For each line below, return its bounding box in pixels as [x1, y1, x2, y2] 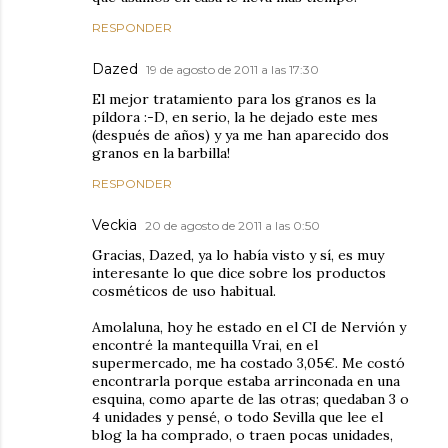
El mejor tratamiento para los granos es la [92, 89, 376, 108]
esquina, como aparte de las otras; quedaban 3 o [92, 389, 409, 408]
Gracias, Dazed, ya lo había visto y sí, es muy [92, 245, 384, 264]
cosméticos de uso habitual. [92, 281, 276, 300]
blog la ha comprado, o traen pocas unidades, [92, 425, 393, 444]
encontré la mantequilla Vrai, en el [92, 335, 318, 354]
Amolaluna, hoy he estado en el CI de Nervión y [92, 317, 406, 336]
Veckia [92, 215, 137, 234]
